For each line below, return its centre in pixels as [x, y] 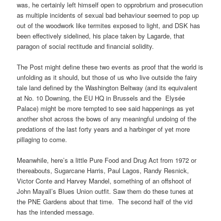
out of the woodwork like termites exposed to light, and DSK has [109, 25]
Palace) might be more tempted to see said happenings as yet [106, 108]
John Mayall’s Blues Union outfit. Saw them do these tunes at [105, 191]
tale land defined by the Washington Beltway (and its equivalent [107, 87]
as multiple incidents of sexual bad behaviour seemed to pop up [108, 15]
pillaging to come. [42, 139]
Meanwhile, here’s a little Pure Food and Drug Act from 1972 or [107, 160]
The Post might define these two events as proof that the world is [110, 67]
